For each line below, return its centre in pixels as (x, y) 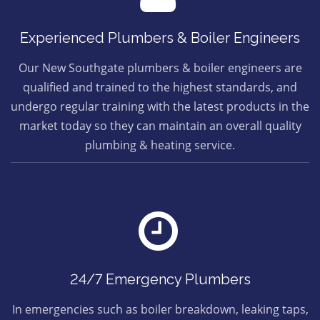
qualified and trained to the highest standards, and (160, 87)
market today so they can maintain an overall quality (160, 126)
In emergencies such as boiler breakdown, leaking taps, (160, 309)
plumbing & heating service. (160, 145)
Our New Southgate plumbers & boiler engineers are (160, 68)
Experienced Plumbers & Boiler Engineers (160, 38)
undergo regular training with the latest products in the (160, 106)
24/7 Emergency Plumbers (160, 279)
